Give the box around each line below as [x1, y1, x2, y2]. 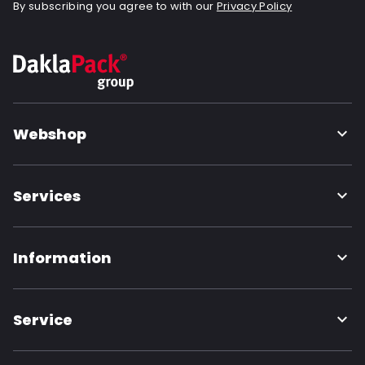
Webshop [13, 124, 87, 144]
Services [13, 186, 81, 206]
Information [13, 248, 112, 268]
